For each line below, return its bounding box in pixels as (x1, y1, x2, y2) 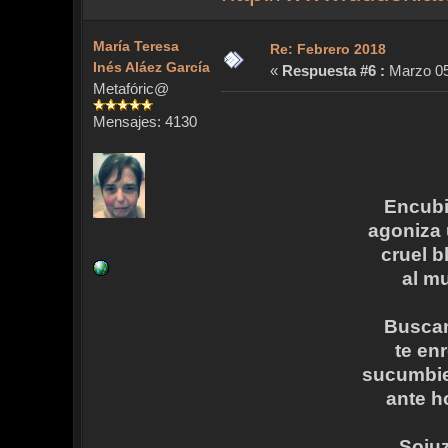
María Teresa (92, 38, 179, 55)
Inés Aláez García (92, 59, 210, 76)
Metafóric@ (92, 80, 169, 98)
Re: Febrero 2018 (269, 41, 386, 58)
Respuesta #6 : (281, 62, 385, 80)
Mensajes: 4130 (92, 113, 197, 131)
